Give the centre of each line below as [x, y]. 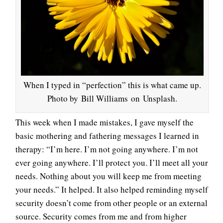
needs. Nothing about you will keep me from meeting [109, 176]
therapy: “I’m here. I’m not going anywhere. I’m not [107, 149]
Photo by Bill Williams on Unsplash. [112, 99]
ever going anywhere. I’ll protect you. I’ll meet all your [112, 163]
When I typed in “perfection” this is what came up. [112, 85]
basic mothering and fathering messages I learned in [107, 136]
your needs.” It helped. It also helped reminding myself [112, 190]
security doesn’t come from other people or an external [111, 203]
